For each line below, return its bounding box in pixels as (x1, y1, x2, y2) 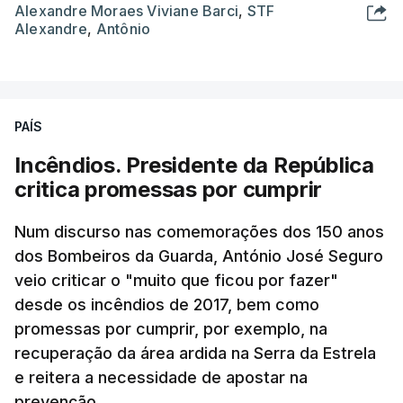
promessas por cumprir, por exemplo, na (14, 319, 327, 338)
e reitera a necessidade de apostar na (14, 368, 308, 387)
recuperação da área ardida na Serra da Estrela (14, 344, 376, 363)
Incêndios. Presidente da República (14, 152, 374, 178)
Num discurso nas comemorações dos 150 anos (14, 222, 384, 241)
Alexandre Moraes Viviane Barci (14, 2, 238, 20)
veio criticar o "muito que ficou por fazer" (14, 271, 338, 290)
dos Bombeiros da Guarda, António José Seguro (14, 246, 383, 265)
